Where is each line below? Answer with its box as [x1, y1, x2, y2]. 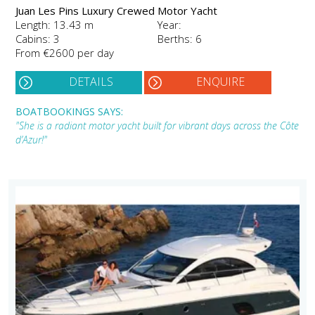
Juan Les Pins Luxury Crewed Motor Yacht [15, 4, 217, 18]
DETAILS [69, 74, 114, 90]
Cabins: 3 [15, 32, 60, 46]
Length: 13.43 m [15, 18, 94, 32]
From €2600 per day [15, 46, 114, 60]
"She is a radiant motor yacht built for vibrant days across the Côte [15, 119, 299, 133]
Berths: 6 [157, 32, 202, 46]
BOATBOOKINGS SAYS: [15, 105, 123, 119]
